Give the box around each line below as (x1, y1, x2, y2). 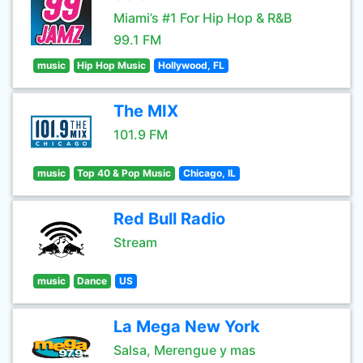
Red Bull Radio (113, 209, 225, 228)
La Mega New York (113, 317, 260, 336)
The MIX (113, 101, 178, 121)
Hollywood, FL (157, 59, 224, 71)
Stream (113, 234, 157, 250)
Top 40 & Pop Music (77, 167, 172, 179)
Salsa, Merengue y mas (113, 342, 256, 358)
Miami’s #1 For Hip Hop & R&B (113, 10, 292, 26)
